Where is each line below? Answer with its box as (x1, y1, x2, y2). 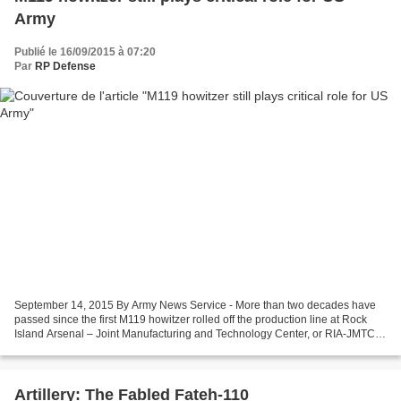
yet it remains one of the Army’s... (14, 342, 174, 355)
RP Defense (35, 59, 96, 73)
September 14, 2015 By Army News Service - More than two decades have (14, 299, 376, 312)
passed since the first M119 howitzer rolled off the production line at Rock (14, 313, 367, 327)
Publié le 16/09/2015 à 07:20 (14, 45, 156, 58)
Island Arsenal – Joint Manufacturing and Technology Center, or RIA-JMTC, (14, 328, 378, 341)
